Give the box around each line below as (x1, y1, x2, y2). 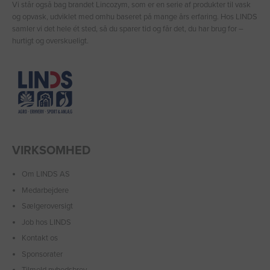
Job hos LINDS (22, 217, 71, 227)
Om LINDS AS (22, 169, 70, 180)
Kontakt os (22, 233, 58, 243)
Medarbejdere (22, 185, 69, 195)
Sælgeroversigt (22, 201, 73, 212)
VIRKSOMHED (12, 143, 90, 158)
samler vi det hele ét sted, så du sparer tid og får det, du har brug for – (12, 24, 243, 34)
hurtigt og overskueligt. (12, 36, 89, 46)
